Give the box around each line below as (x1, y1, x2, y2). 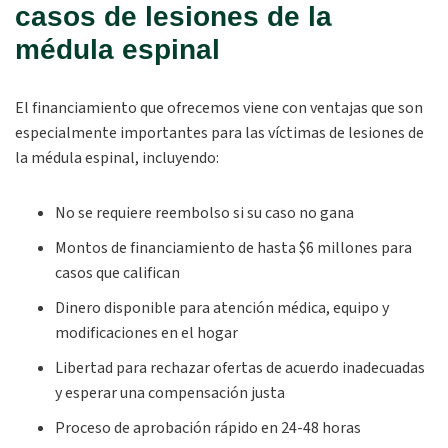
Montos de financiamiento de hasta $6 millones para (55, 237, 412, 259)
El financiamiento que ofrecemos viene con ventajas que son (15, 97, 423, 119)
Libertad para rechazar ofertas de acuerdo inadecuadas (55, 357, 425, 379)
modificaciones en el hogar (55, 322, 238, 344)
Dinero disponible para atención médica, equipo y (55, 297, 389, 319)
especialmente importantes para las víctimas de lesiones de (15, 122, 424, 144)
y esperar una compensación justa (55, 382, 285, 404)
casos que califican (55, 262, 180, 284)
